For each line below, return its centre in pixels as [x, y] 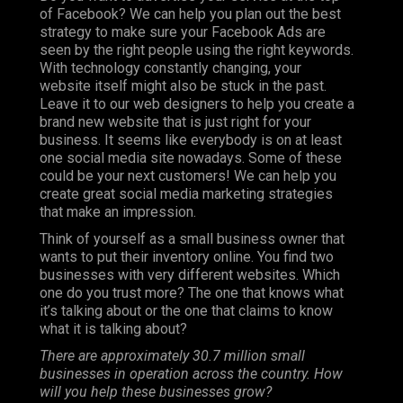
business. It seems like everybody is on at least [191, 139]
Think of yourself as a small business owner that [192, 238]
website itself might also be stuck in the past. [183, 85]
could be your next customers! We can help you [188, 175]
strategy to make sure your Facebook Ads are [183, 31]
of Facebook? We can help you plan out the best [190, 13]
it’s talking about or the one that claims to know [186, 310]
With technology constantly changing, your [170, 67]
